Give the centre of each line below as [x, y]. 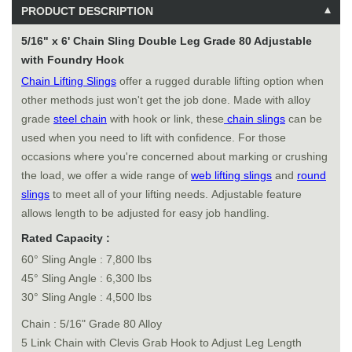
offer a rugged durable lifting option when [220, 81]
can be [304, 119]
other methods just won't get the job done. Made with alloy [166, 100]
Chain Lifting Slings [69, 81]
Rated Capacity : [66, 238]
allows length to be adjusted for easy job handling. [145, 213]
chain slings [255, 119]
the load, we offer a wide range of [106, 175]
